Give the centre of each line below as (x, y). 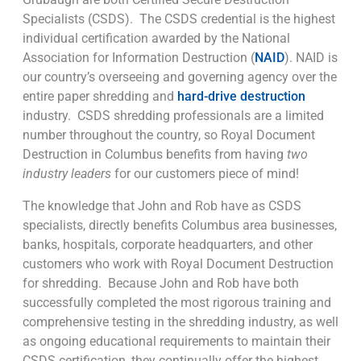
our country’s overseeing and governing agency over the (180, 77)
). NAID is (311, 58)
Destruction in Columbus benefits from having (155, 155)
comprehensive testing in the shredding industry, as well (180, 322)
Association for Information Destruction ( (139, 58)
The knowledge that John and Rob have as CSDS (162, 206)
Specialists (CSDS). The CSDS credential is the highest (179, 19)
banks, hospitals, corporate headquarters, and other (168, 245)
